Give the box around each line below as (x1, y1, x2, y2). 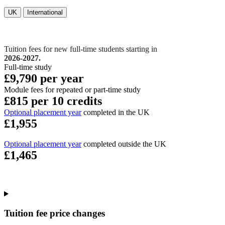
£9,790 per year (4, 72, 84, 85)
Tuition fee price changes (4, 207, 105, 218)
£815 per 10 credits (4, 94, 102, 108)
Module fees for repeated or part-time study (4, 85, 141, 94)
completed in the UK (81, 108, 150, 117)
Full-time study (4, 63, 52, 72)
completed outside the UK (81, 140, 166, 149)
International (27, 9, 63, 17)
